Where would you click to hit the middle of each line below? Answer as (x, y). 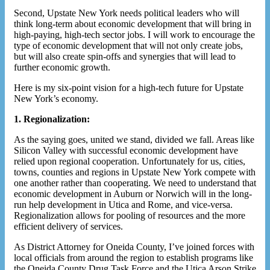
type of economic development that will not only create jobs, (128, 45)
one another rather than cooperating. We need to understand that (135, 183)
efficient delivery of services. (68, 226)
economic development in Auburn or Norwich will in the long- (133, 193)
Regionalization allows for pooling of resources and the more (130, 215)
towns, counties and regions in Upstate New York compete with (135, 172)
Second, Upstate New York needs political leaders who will (127, 13)
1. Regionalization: (52, 119)
